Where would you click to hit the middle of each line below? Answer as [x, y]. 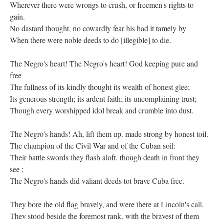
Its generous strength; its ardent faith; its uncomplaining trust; [103, 99]
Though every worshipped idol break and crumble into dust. [102, 110]
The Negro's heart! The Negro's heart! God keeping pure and [104, 63]
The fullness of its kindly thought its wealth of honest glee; [100, 87]
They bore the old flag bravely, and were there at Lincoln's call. [107, 204]
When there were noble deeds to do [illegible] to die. [92, 40]
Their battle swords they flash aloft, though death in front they [105, 157]
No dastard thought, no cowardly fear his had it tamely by [98, 28]
